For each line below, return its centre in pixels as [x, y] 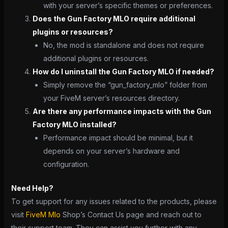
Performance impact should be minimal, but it [118, 137]
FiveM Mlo [43, 214]
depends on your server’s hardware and [111, 151]
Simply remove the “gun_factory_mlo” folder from [125, 84]
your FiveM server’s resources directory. [111, 98]
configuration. [66, 164]
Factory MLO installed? [74, 124]
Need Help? [32, 188]
